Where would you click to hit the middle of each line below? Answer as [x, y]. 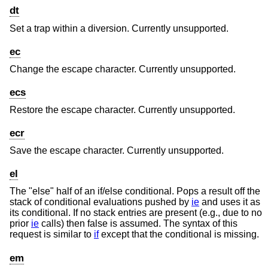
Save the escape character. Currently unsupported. [117, 151]
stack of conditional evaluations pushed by [100, 202]
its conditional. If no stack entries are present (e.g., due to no [136, 213]
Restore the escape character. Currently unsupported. [122, 109]
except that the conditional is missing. [179, 234]
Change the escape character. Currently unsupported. [123, 69]
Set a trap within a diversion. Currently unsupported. [119, 28]
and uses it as [230, 202]
